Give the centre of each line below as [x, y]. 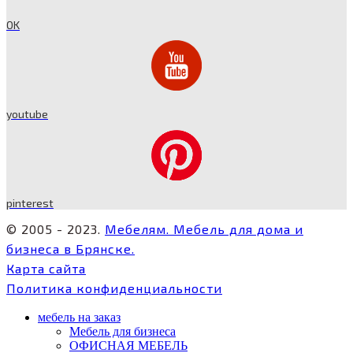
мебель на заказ [79, 317]
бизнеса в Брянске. [71, 248]
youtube [27, 114]
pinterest [30, 203]
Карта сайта [46, 268]
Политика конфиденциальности [114, 288]
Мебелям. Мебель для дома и [204, 229]
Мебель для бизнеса [123, 331]
